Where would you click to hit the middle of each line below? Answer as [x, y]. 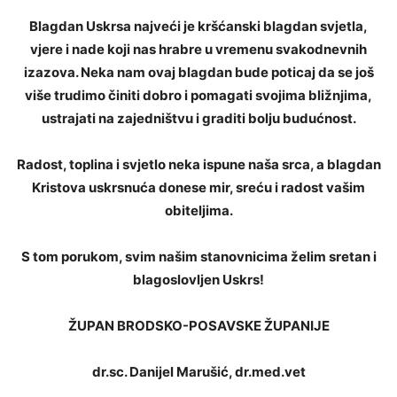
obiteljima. [198, 211]
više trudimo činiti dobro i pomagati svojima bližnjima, [198, 96]
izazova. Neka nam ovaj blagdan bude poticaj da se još [198, 73]
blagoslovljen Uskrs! [198, 280]
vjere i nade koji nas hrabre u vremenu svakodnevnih [198, 50]
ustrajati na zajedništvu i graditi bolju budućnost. [198, 119]
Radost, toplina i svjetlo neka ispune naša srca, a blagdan [198, 165]
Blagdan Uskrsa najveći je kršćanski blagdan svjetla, [198, 27]
